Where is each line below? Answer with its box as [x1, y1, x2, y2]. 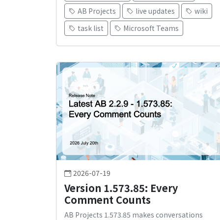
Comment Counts [64, 192, 151, 207]
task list [78, 23, 104, 33]
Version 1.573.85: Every [64, 181, 178, 195]
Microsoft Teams [123, 23, 179, 33]
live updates [136, 6, 175, 16]
